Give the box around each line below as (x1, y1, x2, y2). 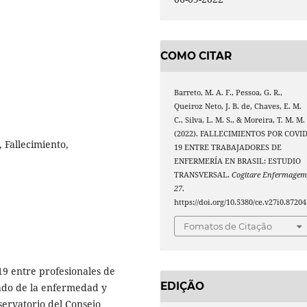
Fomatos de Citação (184, 221, 273, 232)
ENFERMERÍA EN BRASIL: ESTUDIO (174, 156, 302, 166)
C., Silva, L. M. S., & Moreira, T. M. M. (174, 114, 306, 125)
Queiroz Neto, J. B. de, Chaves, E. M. (174, 101, 302, 111)
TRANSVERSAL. (174, 169, 232, 180)
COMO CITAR (160, 49, 232, 63)
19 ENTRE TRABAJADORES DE (174, 142, 282, 152)
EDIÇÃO (160, 279, 204, 293)
